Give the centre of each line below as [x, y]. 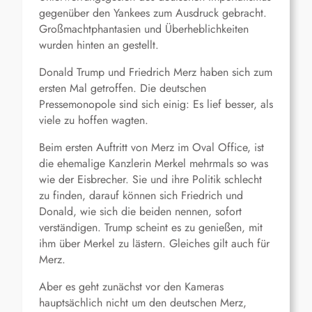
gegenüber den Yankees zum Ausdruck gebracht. [153, 13]
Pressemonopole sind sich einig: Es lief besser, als [156, 104]
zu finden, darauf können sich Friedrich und [141, 196]
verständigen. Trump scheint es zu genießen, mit [151, 228]
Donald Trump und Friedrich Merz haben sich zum [156, 72]
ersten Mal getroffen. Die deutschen [123, 88]
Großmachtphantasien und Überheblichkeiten [144, 29]
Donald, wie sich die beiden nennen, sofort [140, 212]
